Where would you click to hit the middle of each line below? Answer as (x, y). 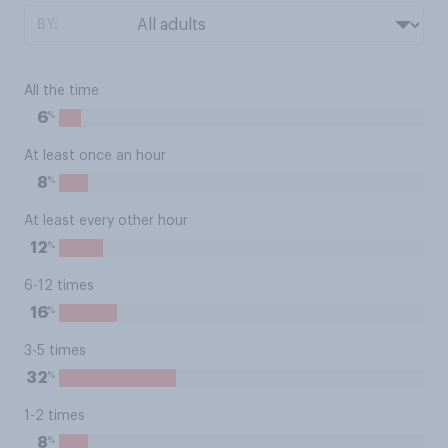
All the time (61, 91)
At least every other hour (106, 221)
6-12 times (59, 286)
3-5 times (55, 351)
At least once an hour (95, 156)
